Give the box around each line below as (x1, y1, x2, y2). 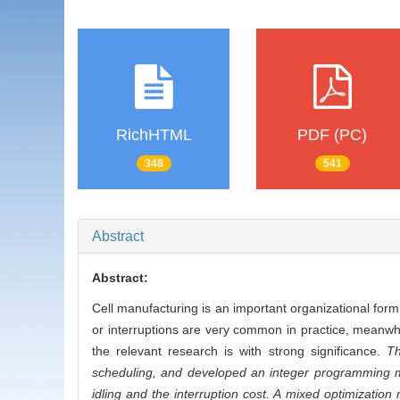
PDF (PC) (297, 126, 367, 145)
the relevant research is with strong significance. (92, 344, 387, 359)
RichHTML (115, 126, 192, 145)
